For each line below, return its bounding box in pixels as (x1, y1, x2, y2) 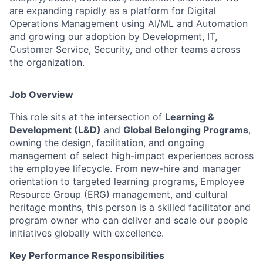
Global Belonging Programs (123, 124, 248, 136)
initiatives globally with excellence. (9, 227, 164, 239)
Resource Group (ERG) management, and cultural (9, 188, 228, 200)
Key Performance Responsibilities (9, 249, 164, 261)
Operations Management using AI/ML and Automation (9, 18, 248, 29)
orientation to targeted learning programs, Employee (9, 176, 244, 187)
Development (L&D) (9, 124, 101, 136)
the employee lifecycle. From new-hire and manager (9, 163, 241, 174)
